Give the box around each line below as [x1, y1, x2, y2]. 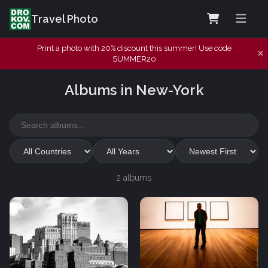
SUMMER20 [112, 54, 156, 63]
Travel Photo [31, 13, 98, 25]
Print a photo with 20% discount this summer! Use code [36, 44, 232, 53]
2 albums [117, 172, 151, 182]
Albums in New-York [64, 81, 204, 99]
